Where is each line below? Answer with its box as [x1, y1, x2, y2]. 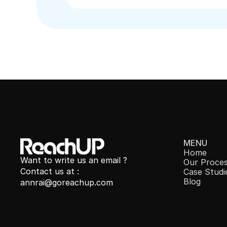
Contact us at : [20, 166, 79, 176]
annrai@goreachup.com [20, 177, 113, 187]
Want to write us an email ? [20, 155, 127, 165]
